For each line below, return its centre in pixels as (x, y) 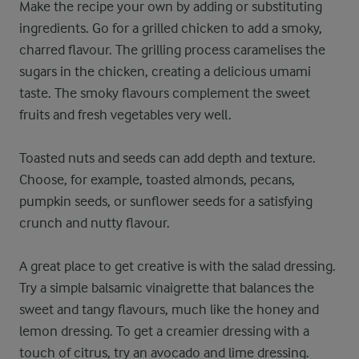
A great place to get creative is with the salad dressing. (177, 266)
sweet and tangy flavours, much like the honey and (169, 309)
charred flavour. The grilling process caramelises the (172, 50)
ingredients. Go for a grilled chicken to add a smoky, (171, 28)
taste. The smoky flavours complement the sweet (165, 93)
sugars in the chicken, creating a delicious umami (165, 71)
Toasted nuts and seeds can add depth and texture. (167, 158)
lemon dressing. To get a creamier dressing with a (164, 331)
